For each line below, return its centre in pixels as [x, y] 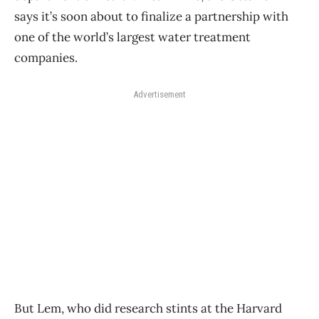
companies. [46, 58]
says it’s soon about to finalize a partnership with [151, 17]
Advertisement [159, 95]
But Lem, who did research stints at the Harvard [148, 309]
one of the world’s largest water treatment [132, 37]
